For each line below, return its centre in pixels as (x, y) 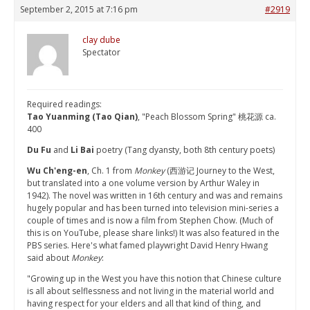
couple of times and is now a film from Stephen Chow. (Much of (150, 221)
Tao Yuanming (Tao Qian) (82, 117)
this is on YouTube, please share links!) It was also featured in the (153, 233)
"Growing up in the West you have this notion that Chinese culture (154, 279)
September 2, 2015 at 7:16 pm (79, 10)
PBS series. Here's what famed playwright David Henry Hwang (147, 246)
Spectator (101, 53)
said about (49, 258)
